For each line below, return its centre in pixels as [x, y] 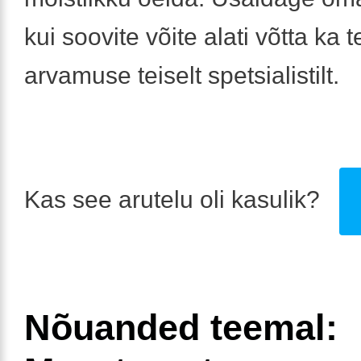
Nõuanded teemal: [181, 327]
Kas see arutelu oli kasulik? [175, 200]
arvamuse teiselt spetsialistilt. [182, 76]
